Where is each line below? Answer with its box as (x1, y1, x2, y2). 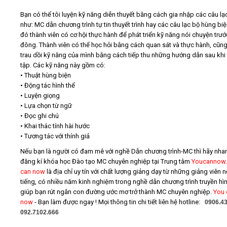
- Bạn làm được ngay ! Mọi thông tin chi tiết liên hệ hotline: (34, 198, 203, 206)
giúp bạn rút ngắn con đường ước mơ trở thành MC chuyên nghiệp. (20, 187, 213, 196)
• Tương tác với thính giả (20, 132, 90, 140)
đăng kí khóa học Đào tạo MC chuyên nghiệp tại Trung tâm (20, 157, 192, 165)
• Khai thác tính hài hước (20, 122, 90, 130)
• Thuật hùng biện (20, 71, 71, 79)
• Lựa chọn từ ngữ (20, 101, 72, 109)
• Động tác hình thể (20, 81, 75, 89)
